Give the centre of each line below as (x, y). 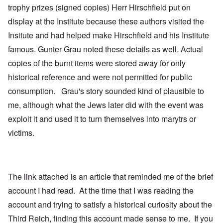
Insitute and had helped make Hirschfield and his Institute (109, 35)
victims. (21, 133)
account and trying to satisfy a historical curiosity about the (110, 205)
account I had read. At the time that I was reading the (101, 191)
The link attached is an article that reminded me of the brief (111, 177)
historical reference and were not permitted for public (100, 77)
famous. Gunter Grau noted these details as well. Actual (106, 49)
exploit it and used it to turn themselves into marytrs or (102, 119)
